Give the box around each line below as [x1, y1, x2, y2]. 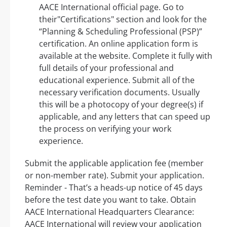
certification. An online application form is [39, 37, 198, 49]
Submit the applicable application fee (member [25, 157, 204, 169]
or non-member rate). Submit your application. [25, 169, 204, 181]
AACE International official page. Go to [39, 1, 184, 13]
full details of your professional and [39, 62, 174, 73]
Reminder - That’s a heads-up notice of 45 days [25, 181, 203, 193]
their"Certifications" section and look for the [39, 13, 207, 25]
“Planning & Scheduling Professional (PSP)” [39, 25, 202, 37]
